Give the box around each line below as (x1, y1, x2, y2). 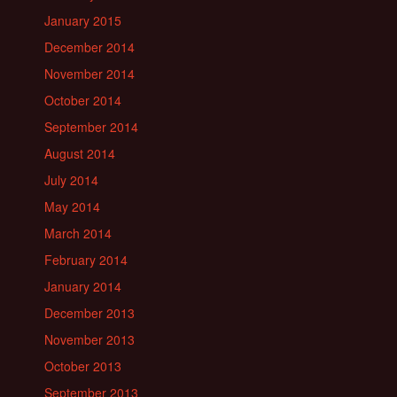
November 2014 (44, 64, 135, 82)
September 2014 (44, 117, 138, 136)
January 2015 (44, 11, 121, 29)
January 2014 (44, 276, 121, 295)
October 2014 (44, 90, 121, 109)
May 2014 (44, 197, 100, 215)
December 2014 (44, 37, 135, 56)
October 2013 (44, 356, 121, 375)
